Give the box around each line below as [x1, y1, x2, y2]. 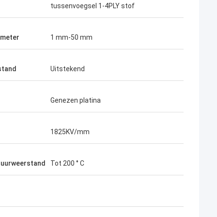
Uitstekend [50, 65, 85, 73]
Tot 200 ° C [50, 159, 84, 167]
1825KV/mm [50, 128, 90, 136]
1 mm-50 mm [50, 33, 93, 41]
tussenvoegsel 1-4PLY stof [50, 2, 135, 10]
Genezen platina [50, 96, 101, 104]
